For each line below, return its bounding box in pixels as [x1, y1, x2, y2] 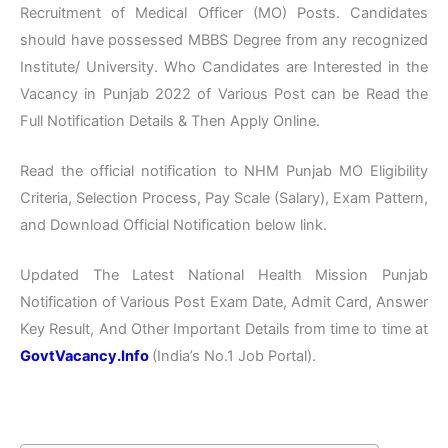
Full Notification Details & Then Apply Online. [20, 111, 320, 130]
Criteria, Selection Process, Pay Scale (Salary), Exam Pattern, [20, 189, 428, 208]
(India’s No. [152, 347, 227, 366]
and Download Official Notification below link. [20, 216, 327, 235]
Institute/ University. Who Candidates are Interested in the [20, 57, 428, 76]
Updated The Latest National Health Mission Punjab [20, 266, 428, 285]
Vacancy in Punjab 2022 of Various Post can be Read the [20, 84, 428, 103]
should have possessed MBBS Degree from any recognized [20, 30, 428, 49]
